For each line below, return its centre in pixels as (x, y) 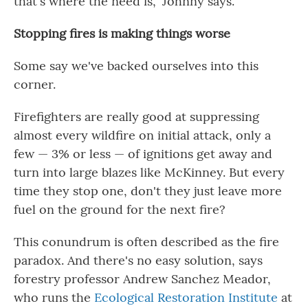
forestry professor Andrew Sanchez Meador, (142, 279)
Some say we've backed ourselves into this (136, 66)
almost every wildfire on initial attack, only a (142, 135)
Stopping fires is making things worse (122, 33)
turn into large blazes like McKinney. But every (149, 172)
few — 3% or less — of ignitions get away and (143, 154)
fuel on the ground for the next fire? (120, 209)
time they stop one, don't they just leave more (148, 191)
